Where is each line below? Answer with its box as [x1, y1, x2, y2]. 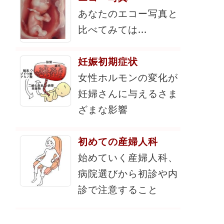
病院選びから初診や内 [78, 166, 178, 180]
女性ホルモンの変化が [78, 70, 178, 84]
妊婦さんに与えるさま [78, 86, 178, 100]
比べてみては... [78, 22, 147, 36]
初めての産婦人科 [78, 134, 158, 148]
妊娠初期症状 [78, 54, 138, 68]
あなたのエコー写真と [78, 6, 178, 20]
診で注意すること [78, 182, 158, 196]
